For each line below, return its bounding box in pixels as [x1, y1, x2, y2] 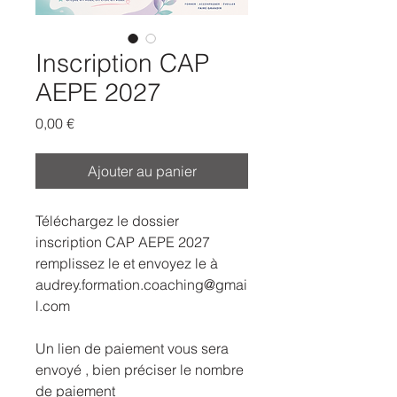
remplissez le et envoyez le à [35, 253, 218, 272]
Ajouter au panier [87, 161, 197, 180]
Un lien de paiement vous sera [35, 339, 229, 357]
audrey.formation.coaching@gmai [35, 275, 247, 293]
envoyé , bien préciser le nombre [35, 360, 244, 378]
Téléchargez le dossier [35, 211, 179, 230]
